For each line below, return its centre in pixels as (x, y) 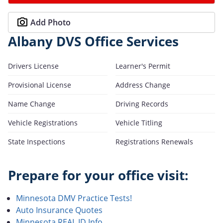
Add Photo (51, 22)
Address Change (143, 85)
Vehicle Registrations (43, 122)
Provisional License (40, 85)
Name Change (32, 104)
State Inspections (37, 141)
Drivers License (33, 66)
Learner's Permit (143, 66)
